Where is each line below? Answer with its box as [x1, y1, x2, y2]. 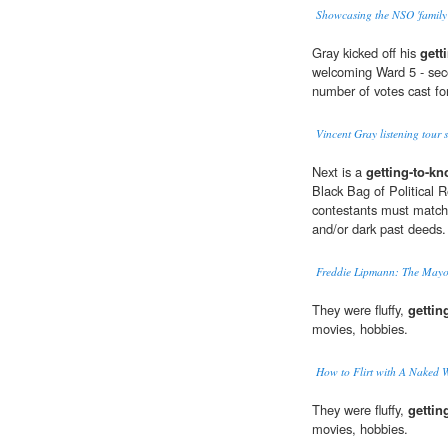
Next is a [312, 162, 366, 182]
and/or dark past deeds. [312, 219, 446, 239]
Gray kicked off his [312, 43, 420, 63]
